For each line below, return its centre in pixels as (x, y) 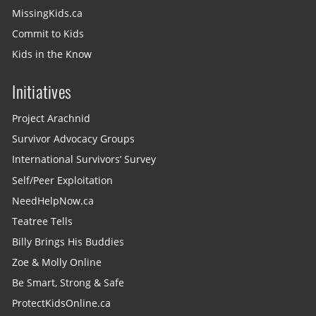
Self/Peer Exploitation (63, 180)
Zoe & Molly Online (57, 262)
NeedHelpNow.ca (53, 201)
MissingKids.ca (48, 13)
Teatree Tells (43, 221)
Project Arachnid (51, 118)
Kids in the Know (52, 54)
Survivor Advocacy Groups (74, 139)
